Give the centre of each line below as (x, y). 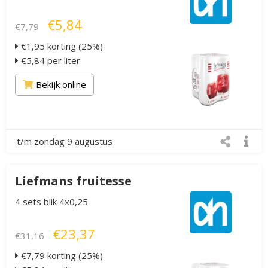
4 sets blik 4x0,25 (51, 202)
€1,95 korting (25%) (61, 46)
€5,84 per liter (49, 60)
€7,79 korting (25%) (61, 255)
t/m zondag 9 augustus (65, 141)
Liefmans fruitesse (73, 181)
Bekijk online (61, 84)
